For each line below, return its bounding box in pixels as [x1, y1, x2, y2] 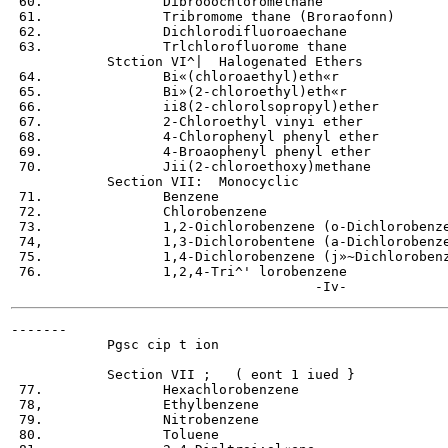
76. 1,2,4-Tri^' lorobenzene [11, 263, 347, 279]
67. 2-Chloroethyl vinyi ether [11, 113, 363, 129]
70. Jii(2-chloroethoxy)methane [11, 158, 371, 174]
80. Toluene [11, 426, 219, 442]
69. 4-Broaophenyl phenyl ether [11, 143, 371, 159]
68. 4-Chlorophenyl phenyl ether [11, 128, 379, 144]
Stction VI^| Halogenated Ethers [11, 53, 363, 69]
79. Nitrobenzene [11, 411, 259, 427]
